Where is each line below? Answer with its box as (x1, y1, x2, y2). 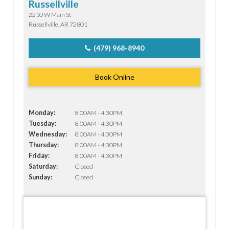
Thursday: (29, 141, 59, 149)
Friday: (29, 152, 50, 159)
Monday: (29, 109, 55, 117)
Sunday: (29, 173, 52, 181)
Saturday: (29, 163, 58, 170)
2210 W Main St (29, 11, 71, 18)
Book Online (95, 72, 134, 81)
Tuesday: (29, 120, 56, 127)
